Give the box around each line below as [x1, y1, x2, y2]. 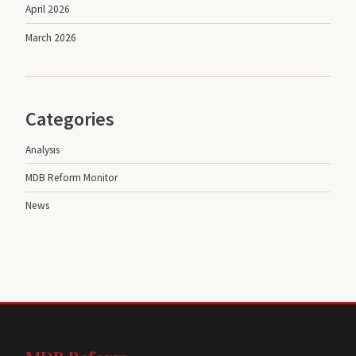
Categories [25, 106, 114, 132]
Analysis [25, 142, 60, 157]
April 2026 [25, 2, 70, 17]
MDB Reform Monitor [25, 170, 118, 184]
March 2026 [25, 30, 76, 44]
